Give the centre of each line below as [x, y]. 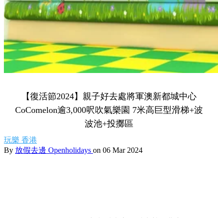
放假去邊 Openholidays [54, 150]
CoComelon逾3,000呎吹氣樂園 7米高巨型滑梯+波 [109, 110]
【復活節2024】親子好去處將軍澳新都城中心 [109, 96]
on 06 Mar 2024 [118, 150]
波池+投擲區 [109, 124]
